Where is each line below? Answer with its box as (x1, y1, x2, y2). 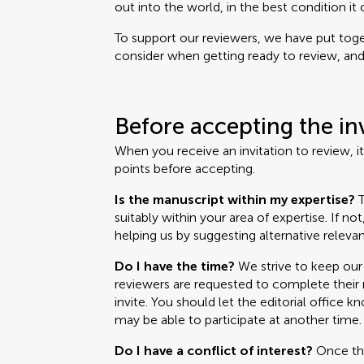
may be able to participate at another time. (115, 312, 362, 327)
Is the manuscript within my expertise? (115, 192, 356, 207)
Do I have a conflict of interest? (115, 343, 314, 358)
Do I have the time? (115, 258, 236, 274)
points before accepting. (115, 161, 256, 176)
